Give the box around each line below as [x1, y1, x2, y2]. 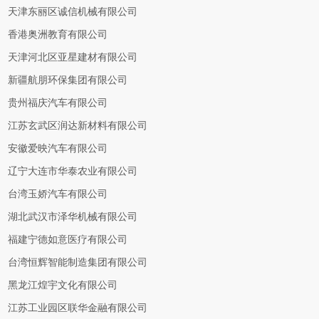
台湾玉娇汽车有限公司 [8, 189, 108, 199]
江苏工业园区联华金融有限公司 [8, 303, 148, 313]
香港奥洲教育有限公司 [8, 29, 108, 40]
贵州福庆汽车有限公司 [8, 98, 108, 108]
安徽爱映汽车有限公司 [8, 143, 108, 154]
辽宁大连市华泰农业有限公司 [8, 166, 138, 177]
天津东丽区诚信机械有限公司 [8, 6, 138, 17]
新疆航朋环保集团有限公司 [8, 75, 128, 85]
